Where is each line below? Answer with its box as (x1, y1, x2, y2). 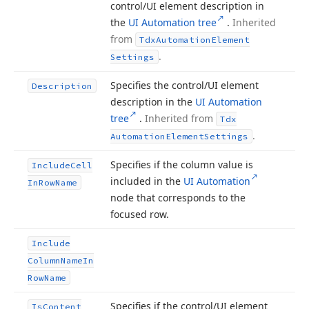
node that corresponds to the (110, 191, 246, 204)
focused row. (110, 208, 169, 221)
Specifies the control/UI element (110, 79, 259, 92)
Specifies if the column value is (110, 158, 253, 171)
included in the (110, 175, 183, 188)
